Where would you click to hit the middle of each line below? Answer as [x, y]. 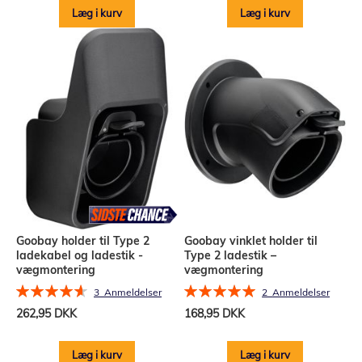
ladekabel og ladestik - [80, 256]
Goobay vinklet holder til [251, 241]
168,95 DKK [215, 313]
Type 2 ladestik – [231, 256]
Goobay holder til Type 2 [83, 241]
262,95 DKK [46, 313]
